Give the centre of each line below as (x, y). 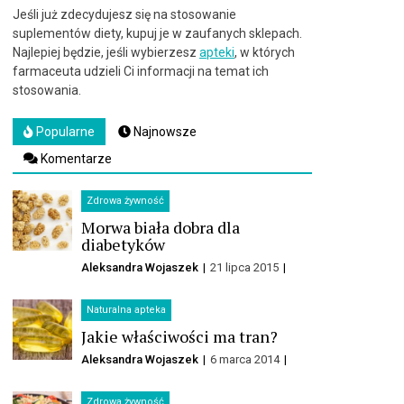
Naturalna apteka (127, 310)
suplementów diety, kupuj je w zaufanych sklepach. (157, 34)
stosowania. (47, 91)
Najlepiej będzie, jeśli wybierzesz (106, 53)
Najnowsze (164, 132)
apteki (217, 53)
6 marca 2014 (247, 360)
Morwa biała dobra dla (161, 228)
